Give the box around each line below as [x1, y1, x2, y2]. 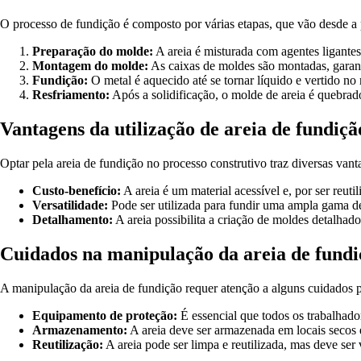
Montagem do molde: [32, 59, 148, 73]
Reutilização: [32, 337, 103, 351]
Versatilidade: [32, 198, 108, 213]
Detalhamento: [32, 213, 113, 227]
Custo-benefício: [32, 184, 121, 198]
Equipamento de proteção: [32, 308, 177, 322]
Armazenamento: [32, 322, 127, 337]
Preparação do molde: [32, 44, 153, 59]
